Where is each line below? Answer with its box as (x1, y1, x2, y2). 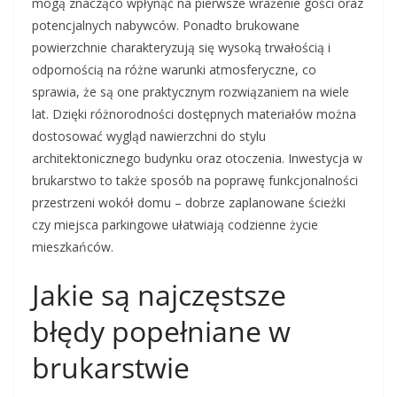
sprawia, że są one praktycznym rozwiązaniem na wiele (32, 83, 349, 101)
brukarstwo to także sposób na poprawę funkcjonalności (32, 172, 358, 190)
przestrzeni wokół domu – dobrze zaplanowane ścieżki (32, 194, 346, 212)
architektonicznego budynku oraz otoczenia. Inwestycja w (32, 150, 362, 167)
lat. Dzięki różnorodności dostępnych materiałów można (32, 105, 356, 123)
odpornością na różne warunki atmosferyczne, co (32, 61, 316, 79)
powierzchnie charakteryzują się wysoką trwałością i (32, 39, 331, 57)
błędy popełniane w (32, 312, 291, 351)
